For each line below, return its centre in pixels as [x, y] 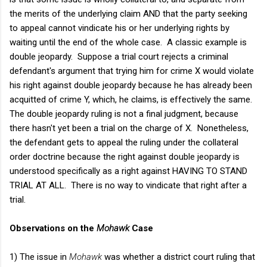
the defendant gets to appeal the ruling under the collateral [124, 142]
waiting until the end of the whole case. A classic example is [128, 42]
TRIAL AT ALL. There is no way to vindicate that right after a [128, 185]
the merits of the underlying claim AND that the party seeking [128, 13]
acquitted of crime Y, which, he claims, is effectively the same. [132, 99]
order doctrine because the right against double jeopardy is [125, 156]
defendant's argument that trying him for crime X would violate [132, 71]
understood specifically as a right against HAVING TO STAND [128, 171]
